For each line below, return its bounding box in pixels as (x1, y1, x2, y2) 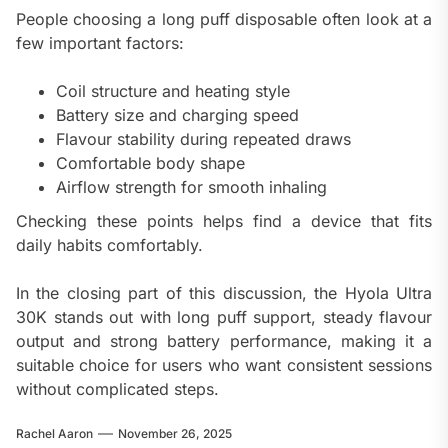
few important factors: (16, 32, 184, 53)
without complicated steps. (16, 378, 219, 399)
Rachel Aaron (16, 425, 93, 441)
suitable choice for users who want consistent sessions (16, 354, 432, 375)
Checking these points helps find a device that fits (16, 210, 432, 231)
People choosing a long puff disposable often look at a (16, 8, 432, 29)
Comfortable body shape (56, 152, 245, 173)
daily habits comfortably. (16, 234, 203, 255)
